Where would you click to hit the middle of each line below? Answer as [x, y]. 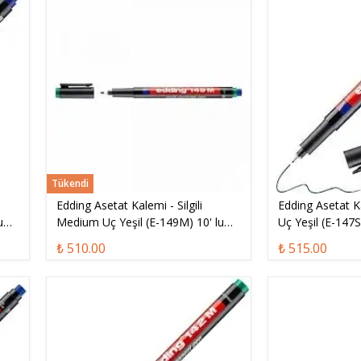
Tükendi [70, 183]
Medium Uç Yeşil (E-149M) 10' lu [140, 222]
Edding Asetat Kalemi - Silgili [129, 205]
